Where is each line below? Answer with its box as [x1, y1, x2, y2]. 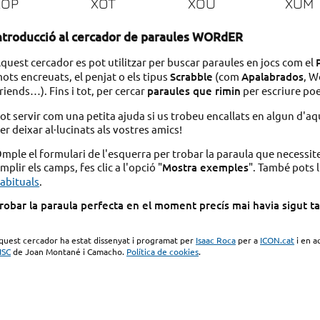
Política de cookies [126, 246, 199, 258]
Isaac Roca [196, 234, 236, 246]
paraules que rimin [147, 84, 241, 99]
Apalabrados [241, 69, 304, 84]
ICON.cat [260, 234, 295, 246]
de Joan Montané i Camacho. [11, 246, 127, 258]
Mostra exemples [162, 159, 249, 174]
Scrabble [170, 69, 214, 84]
